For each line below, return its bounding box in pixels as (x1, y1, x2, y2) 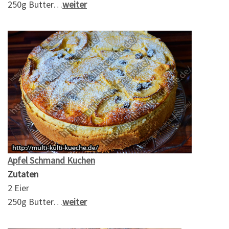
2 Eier (8, 182, 29, 194)
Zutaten (8, 168, 38, 180)
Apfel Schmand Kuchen (8, 154, 95, 167)
